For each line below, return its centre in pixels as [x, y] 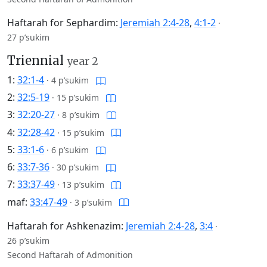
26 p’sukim [28, 240]
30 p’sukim [78, 167]
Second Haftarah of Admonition [70, 254]
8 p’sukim [81, 115]
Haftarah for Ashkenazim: [66, 226]
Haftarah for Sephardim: [64, 22]
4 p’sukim [70, 80]
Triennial [37, 60]
